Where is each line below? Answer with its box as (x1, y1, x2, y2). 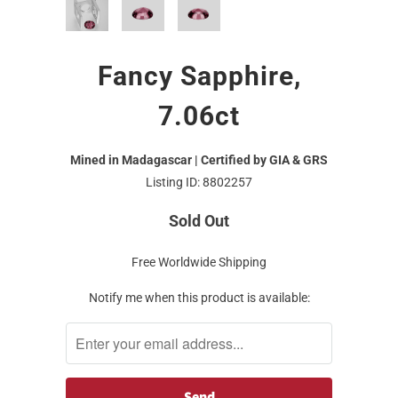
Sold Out (169, 211, 229, 230)
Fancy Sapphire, (97, 60, 301, 92)
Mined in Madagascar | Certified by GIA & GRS (70, 152, 328, 167)
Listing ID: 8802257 (146, 174, 252, 189)
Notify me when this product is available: (88, 290, 310, 305)
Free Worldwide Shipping (131, 254, 267, 269)
